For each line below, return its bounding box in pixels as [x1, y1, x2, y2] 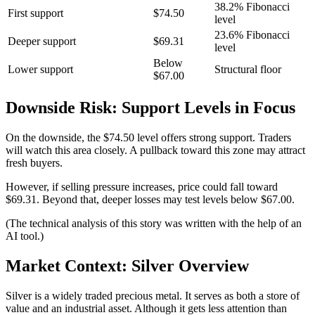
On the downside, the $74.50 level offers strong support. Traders [6, 131, 291, 144]
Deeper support [8, 35, 76, 48]
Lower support [8, 63, 73, 76]
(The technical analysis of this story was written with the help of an [6, 217, 302, 230]
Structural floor [214, 63, 281, 76]
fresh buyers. [6, 157, 63, 169]
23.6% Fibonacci [214, 29, 290, 41]
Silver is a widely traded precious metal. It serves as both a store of [6, 289, 300, 302]
